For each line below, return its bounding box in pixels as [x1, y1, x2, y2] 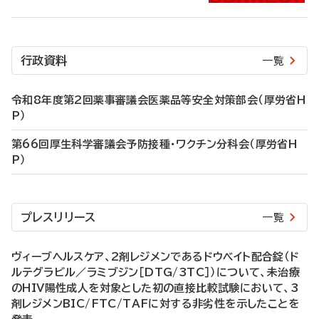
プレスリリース [21, 211, 96, 223]
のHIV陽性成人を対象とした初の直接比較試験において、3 [11, 283, 299, 293]
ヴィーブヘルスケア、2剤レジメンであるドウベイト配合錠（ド [11, 251, 300, 262]
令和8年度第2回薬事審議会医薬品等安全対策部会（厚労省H [11, 95, 306, 105]
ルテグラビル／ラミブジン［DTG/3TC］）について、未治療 [11, 267, 300, 278]
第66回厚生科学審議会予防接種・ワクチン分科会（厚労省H [11, 139, 298, 150]
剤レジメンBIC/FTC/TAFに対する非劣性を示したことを [11, 298, 299, 309]
